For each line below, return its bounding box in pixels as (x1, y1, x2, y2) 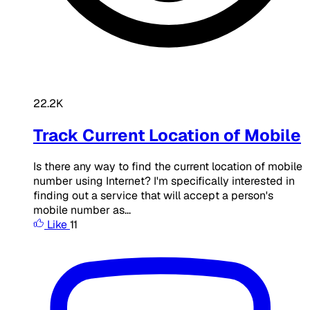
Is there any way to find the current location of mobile (33, 159, 302, 174)
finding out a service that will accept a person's (33, 188, 273, 203)
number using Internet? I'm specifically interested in (33, 174, 295, 189)
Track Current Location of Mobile (33, 124, 301, 146)
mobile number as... (33, 203, 131, 218)
